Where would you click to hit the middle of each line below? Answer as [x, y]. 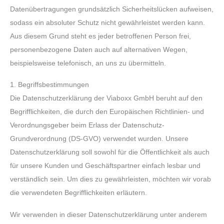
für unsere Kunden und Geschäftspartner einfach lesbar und [105, 166]
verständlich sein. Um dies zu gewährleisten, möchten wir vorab [110, 179]
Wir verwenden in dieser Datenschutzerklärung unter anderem [108, 214]
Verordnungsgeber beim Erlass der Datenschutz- [87, 125]
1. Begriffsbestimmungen [49, 85]
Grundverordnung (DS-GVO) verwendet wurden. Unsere [99, 139]
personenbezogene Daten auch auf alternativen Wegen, [99, 49]
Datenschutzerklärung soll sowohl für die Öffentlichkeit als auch [110, 152]
